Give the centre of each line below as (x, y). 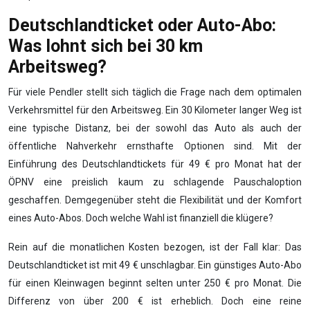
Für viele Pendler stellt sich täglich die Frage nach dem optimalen (155, 92)
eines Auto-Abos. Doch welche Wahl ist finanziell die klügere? (141, 218)
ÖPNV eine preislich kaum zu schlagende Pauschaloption (155, 182)
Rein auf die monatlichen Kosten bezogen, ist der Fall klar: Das (155, 247)
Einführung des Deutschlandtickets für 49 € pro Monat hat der (155, 164)
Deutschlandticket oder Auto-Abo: (142, 26)
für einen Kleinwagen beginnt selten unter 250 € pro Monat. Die (155, 283)
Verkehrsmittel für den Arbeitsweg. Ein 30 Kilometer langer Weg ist (155, 110)
